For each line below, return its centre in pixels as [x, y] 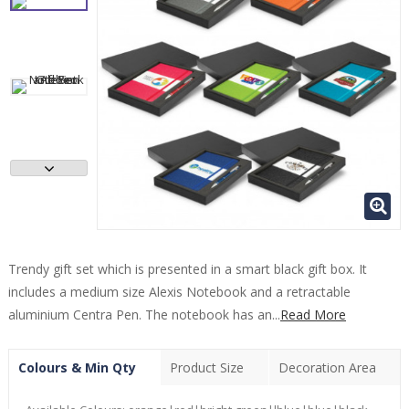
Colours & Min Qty [77, 367]
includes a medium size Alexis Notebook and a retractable [179, 291]
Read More [313, 314]
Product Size [207, 367]
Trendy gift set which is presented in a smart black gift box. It [188, 268]
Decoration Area [327, 367]
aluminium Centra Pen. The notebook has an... [144, 314]
